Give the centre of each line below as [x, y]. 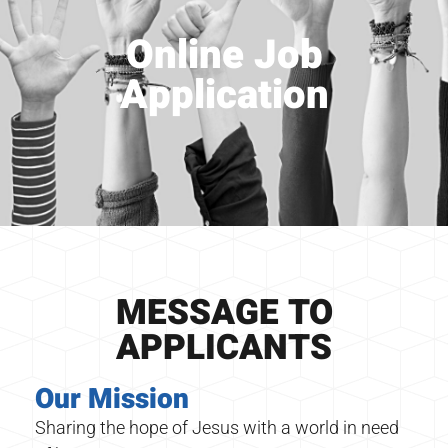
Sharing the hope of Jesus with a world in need [217, 427]
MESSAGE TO [224, 313]
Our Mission [112, 399]
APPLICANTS [224, 348]
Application [224, 95]
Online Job [224, 55]
